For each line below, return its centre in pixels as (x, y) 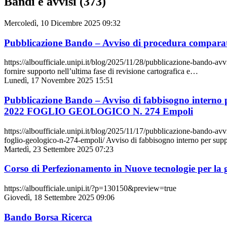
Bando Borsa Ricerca (48, 217)
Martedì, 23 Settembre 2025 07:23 (59, 149)
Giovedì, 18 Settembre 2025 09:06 (59, 198)
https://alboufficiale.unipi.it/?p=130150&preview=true (90, 188)
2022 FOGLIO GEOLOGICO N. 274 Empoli (99, 111)
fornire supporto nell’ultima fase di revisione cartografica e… (101, 71)
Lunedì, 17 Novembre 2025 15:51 (59, 81)
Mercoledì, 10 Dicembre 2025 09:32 (62, 23)
